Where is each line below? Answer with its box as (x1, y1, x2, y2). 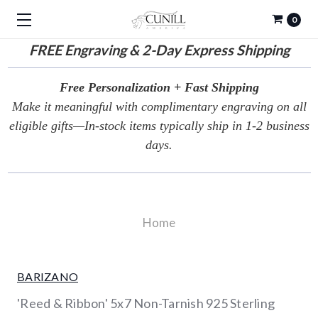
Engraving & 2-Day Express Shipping (61, 41, 290, 58)
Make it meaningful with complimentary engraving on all (11, 99, 307, 114)
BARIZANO (17, 270, 78, 283)
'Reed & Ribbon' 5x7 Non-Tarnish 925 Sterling (17, 295, 275, 311)
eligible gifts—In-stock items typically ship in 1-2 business (9, 119, 309, 133)
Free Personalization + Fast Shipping (59, 80, 259, 94)
